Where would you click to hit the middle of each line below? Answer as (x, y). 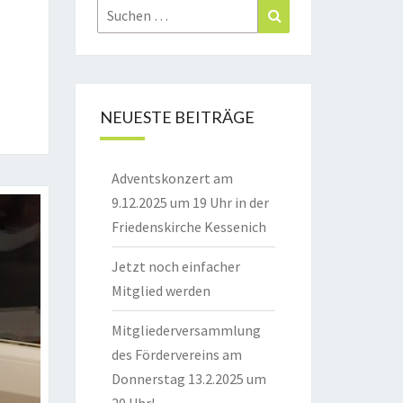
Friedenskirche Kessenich (188, 227)
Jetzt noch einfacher (175, 266)
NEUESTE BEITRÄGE (177, 117)
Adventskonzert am (172, 178)
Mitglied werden (161, 291)
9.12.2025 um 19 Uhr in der (190, 202)
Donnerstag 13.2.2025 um (188, 379)
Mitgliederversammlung (186, 330)
